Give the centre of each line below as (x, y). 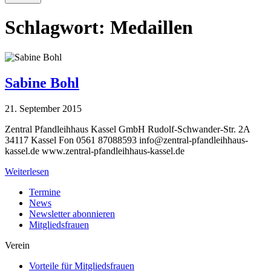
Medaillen (152, 28)
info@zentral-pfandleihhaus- (194, 140)
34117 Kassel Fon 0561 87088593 (72, 140)
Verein (17, 245)
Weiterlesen (27, 171)
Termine (45, 192)
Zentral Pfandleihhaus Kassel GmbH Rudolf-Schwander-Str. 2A (127, 129)
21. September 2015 (43, 108)
